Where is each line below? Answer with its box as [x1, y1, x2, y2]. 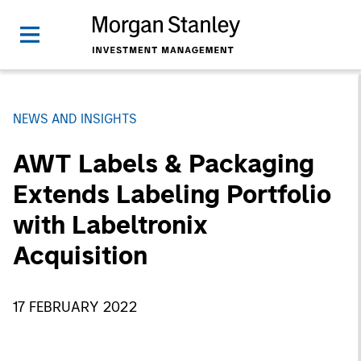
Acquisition [13, 240, 147, 271]
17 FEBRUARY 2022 [13, 298, 137, 316]
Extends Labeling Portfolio [13, 179, 331, 210]
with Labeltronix [13, 210, 208, 240]
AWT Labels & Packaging [13, 148, 314, 179]
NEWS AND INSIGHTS [13, 111, 137, 127]
